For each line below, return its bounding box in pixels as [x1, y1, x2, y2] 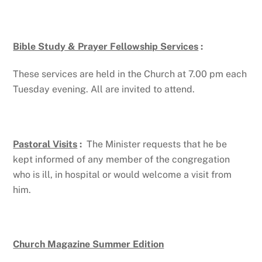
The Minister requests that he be [82, 138, 227, 150]
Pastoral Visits [13, 138, 78, 150]
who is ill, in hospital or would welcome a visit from [13, 168, 232, 180]
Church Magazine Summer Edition [13, 239, 164, 250]
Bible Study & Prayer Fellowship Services [13, 41, 199, 53]
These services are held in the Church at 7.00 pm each [13, 68, 247, 80]
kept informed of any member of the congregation [13, 153, 230, 165]
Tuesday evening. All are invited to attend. [13, 84, 195, 95]
